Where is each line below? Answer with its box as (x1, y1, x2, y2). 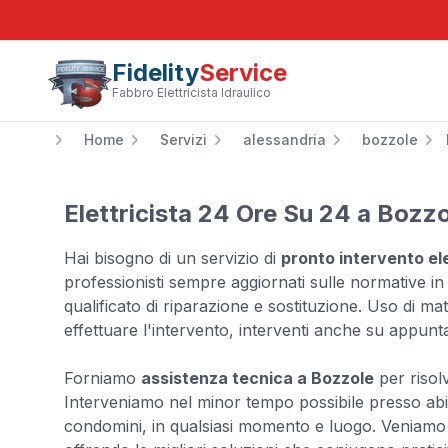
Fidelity (112, 58, 199, 87)
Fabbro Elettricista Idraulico (112, 85, 271, 100)
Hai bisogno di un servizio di (64, 248, 281, 268)
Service (199, 58, 287, 87)
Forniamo (64, 368, 141, 388)
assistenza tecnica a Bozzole (141, 368, 374, 388)
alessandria (243, 131, 326, 148)
